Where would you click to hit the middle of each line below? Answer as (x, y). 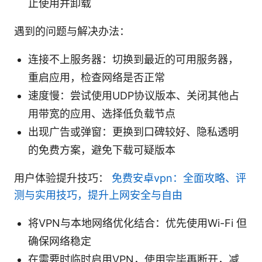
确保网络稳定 (60, 241)
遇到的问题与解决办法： (72, 31)
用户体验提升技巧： (63, 178)
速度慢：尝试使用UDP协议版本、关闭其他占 (134, 95)
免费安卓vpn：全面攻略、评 (179, 178)
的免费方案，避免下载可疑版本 (102, 150)
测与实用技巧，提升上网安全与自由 (98, 195)
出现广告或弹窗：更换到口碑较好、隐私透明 (133, 132)
